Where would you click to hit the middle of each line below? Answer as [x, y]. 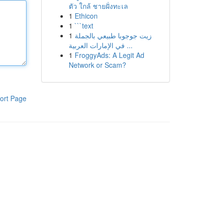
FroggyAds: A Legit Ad [109, 55]
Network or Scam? [97, 65]
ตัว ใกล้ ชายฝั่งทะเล [98, 6]
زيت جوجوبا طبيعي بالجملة [113, 35]
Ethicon [86, 16]
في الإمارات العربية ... [128, 45]
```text [84, 26]
